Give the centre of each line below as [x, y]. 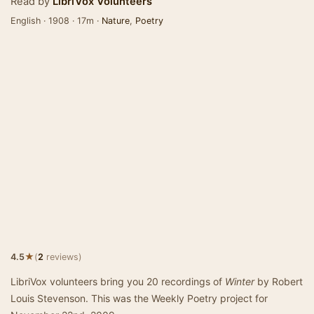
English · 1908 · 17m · [56, 21]
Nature [116, 21]
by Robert [279, 281]
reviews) [63, 257]
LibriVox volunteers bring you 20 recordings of [118, 281]
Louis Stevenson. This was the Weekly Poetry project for [139, 298]
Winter [240, 281]
